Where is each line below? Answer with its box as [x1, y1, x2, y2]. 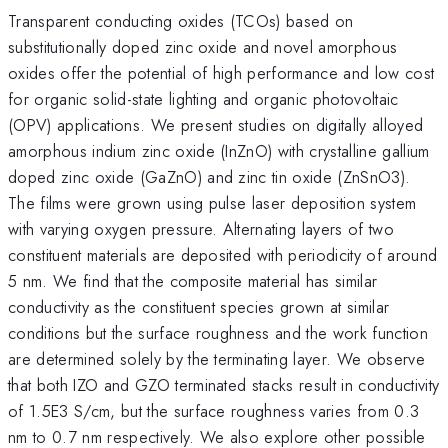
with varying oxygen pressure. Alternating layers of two [8, 216, 395, 241]
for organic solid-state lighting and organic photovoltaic [8, 86, 399, 111]
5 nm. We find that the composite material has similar [8, 268, 378, 293]
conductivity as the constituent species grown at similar [8, 294, 390, 319]
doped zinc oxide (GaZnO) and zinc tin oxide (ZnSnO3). [8, 164, 411, 189]
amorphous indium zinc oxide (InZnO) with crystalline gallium [8, 138, 430, 163]
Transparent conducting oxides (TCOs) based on [8, 8, 354, 33]
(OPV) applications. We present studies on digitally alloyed [8, 112, 424, 137]
